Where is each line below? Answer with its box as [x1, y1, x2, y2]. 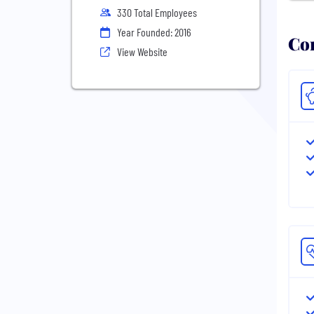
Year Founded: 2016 [117, 25, 191, 39]
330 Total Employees [117, 6, 197, 19]
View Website [117, 45, 168, 58]
